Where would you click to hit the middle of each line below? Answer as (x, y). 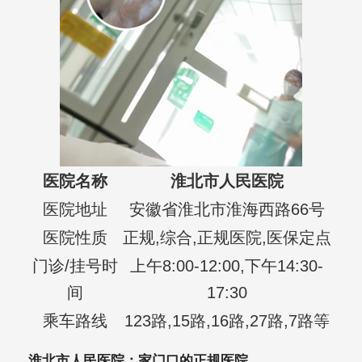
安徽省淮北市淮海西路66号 (227, 210)
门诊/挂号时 (75, 266)
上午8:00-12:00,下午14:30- (227, 266)
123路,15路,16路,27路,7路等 (227, 321)
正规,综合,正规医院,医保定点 (227, 238)
